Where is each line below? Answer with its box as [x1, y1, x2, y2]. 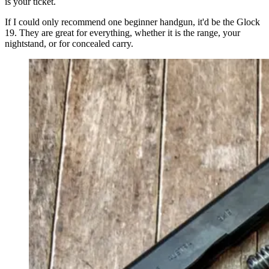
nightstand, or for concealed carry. [5, 38, 133, 49]
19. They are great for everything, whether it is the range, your [5, 28, 240, 38]
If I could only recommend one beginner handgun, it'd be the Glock [5, 17, 260, 28]
